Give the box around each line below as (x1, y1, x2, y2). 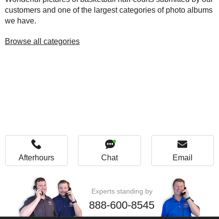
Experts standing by (91, 187, 153, 195)
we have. (5, 16, 36, 25)
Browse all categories (5, 37, 80, 45)
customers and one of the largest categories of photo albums (5, 5, 213, 14)
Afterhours (19, 153, 55, 162)
